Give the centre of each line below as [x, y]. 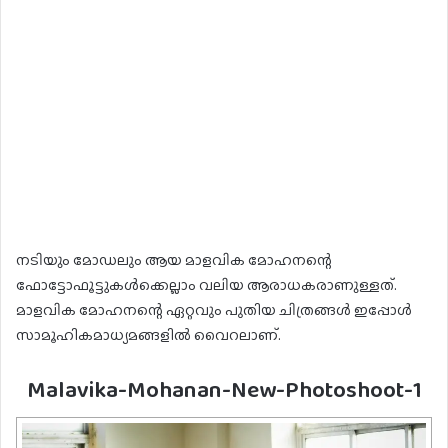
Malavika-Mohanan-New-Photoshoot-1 [224, 389]
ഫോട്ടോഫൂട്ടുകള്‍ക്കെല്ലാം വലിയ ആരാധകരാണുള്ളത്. [206, 285]
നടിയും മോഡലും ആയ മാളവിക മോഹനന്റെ [174, 260]
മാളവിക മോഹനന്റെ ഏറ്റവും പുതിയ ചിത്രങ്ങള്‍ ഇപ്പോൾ [214, 310]
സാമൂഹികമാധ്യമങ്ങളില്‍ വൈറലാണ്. [148, 335]
